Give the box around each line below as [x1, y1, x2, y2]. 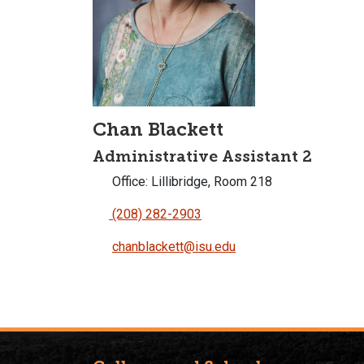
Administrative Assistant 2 [93, 146, 312, 166]
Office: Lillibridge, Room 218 [109, 173, 272, 189]
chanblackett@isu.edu [112, 238, 236, 254]
